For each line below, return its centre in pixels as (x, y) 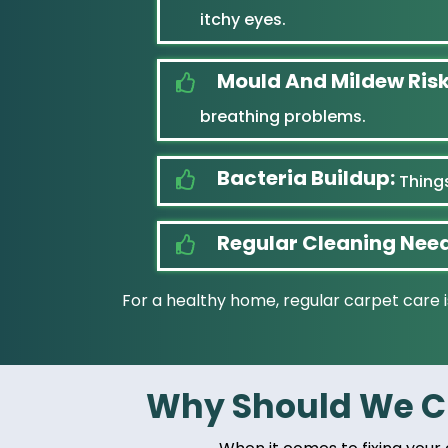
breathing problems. (283, 116)
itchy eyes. (243, 19)
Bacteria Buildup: (306, 178)
